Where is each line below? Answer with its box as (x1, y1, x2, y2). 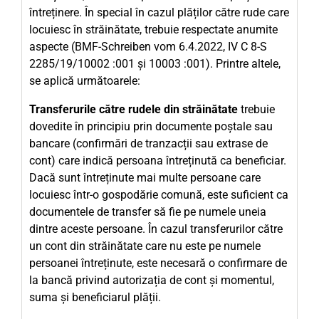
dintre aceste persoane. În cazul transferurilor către (29, 222, 283, 236)
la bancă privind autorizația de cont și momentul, (29, 273, 274, 287)
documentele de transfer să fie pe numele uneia (29, 205, 266, 219)
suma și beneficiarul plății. (29, 291, 161, 304)
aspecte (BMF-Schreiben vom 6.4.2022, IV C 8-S (29, 40, 267, 53)
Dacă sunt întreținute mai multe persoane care (29, 171, 261, 184)
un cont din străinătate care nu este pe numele (29, 239, 261, 253)
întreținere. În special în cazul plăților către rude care (29, 6, 289, 19)
